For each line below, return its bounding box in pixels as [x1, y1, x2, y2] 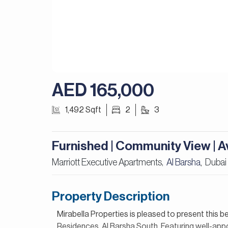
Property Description [52, 190, 169, 203]
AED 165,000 [52, 81, 154, 99]
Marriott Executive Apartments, [52, 158, 166, 167]
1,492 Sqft [65, 106, 101, 114]
